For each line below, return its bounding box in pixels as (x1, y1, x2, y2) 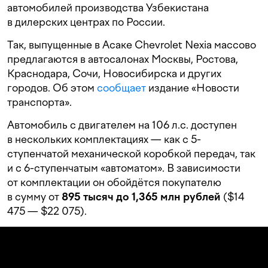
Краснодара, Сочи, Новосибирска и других (7, 67, 221, 80)
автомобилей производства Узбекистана (7, 1, 209, 14)
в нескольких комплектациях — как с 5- (7, 133, 201, 146)
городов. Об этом (7, 81, 97, 95)
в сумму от (7, 190, 62, 203)
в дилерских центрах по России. (7, 16, 165, 29)
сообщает (97, 81, 146, 95)
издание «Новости (146, 81, 239, 95)
